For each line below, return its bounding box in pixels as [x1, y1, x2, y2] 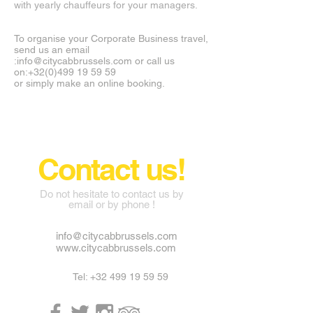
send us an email [14, 44, 89, 55]
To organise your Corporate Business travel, [14, 33, 208, 44]
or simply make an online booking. [14, 78, 165, 89]
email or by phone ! [68, 198, 155, 210]
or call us [132, 55, 175, 66]
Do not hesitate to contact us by [40, 188, 184, 200]
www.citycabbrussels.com [56, 242, 176, 254]
